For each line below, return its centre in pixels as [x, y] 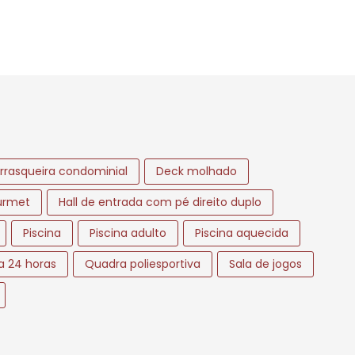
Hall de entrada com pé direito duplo [160, 202]
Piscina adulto [128, 233]
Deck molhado [197, 171]
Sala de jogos [265, 263]
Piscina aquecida [242, 233]
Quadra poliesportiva [143, 263]
